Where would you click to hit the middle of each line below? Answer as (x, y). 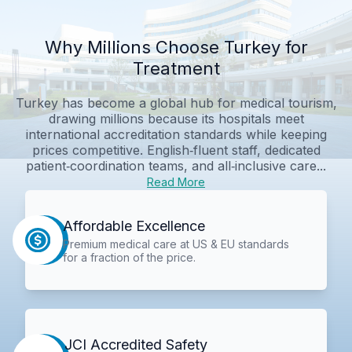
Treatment (176, 68)
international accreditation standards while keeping (176, 134)
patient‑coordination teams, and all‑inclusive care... (176, 165)
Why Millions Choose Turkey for (176, 47)
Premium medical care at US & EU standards (176, 244)
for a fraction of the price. (129, 257)
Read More (176, 181)
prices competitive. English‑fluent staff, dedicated (176, 150)
